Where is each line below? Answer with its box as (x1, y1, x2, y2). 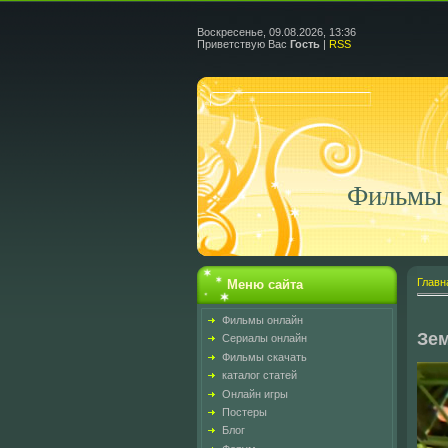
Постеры (222, 405, 267, 418)
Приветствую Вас (197, 38, 287, 50)
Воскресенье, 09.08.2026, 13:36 (197, 26, 356, 38)
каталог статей (222, 369, 297, 382)
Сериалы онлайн (222, 332, 307, 345)
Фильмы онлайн (222, 314, 303, 326)
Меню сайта (227, 277, 303, 292)
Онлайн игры (222, 387, 288, 400)
